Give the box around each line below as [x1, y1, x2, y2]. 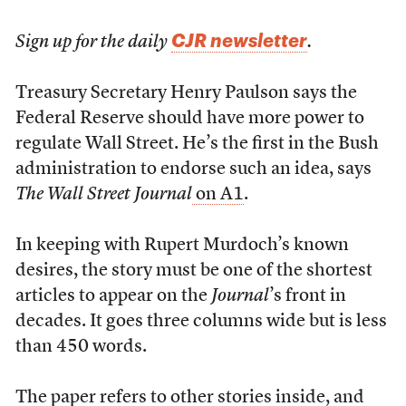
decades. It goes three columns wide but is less [14, 313, 387, 331]
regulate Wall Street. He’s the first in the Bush [14, 135, 379, 153]
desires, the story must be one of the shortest [14, 262, 372, 280]
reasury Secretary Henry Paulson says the [26, 84, 357, 102]
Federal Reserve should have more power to [14, 110, 364, 128]
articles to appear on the [14, 287, 211, 305]
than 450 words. [14, 338, 147, 356]
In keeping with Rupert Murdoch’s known [14, 237, 349, 255]
